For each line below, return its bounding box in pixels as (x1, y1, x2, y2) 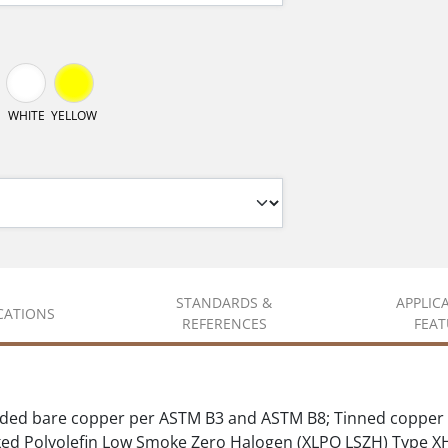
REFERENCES (181, 314, 267, 334)
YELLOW (51, 107, 97, 125)
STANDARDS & (176, 293, 272, 313)
